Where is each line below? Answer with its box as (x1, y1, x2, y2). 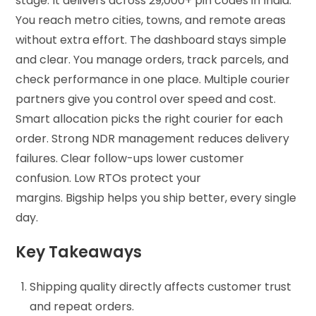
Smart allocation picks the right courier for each (16, 110, 284, 127)
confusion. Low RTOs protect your (16, 169, 202, 186)
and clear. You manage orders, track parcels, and (16, 51, 289, 68)
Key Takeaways (16, 241, 146, 263)
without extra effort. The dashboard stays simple (16, 31, 287, 48)
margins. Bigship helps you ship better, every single (16, 189, 297, 206)
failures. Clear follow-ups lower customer (16, 150, 245, 166)
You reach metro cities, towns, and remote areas (16, 11, 286, 28)
